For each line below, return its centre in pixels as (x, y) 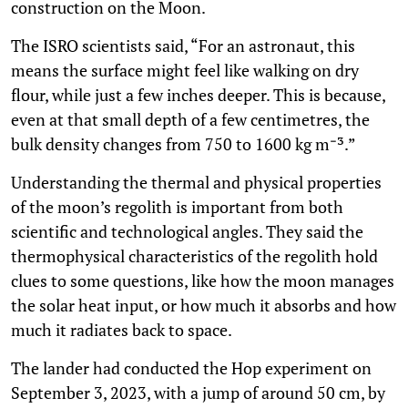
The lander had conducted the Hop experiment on (191, 367)
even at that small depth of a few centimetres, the (190, 119)
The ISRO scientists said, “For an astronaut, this (183, 45)
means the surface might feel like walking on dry (185, 70)
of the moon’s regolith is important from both (177, 206)
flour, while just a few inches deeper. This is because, (198, 94)
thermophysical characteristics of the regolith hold (194, 255)
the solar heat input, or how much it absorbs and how (204, 305)
